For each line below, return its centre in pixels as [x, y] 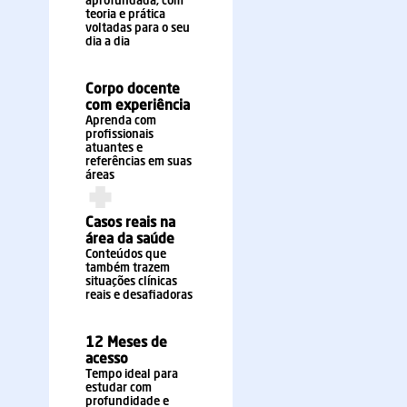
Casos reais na [130, 223]
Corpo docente [133, 90]
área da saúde [130, 240]
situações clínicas [131, 282]
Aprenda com [121, 121]
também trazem [128, 268]
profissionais [119, 135]
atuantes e [114, 149]
